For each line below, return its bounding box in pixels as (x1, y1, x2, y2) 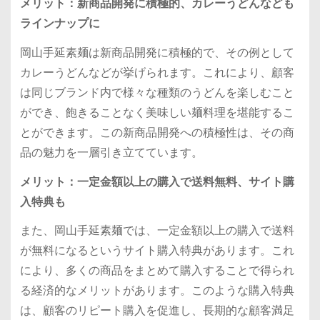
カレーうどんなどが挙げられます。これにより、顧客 (19, 64, 294, 81)
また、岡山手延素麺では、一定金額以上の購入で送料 (19, 222, 294, 239)
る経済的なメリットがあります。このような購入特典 (19, 282, 294, 299)
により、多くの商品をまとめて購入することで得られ (19, 262, 294, 279)
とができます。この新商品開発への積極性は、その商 (19, 124, 294, 141)
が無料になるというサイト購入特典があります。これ (19, 242, 294, 259)
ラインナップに (19, 15, 100, 32)
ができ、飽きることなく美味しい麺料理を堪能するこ (19, 104, 294, 121)
